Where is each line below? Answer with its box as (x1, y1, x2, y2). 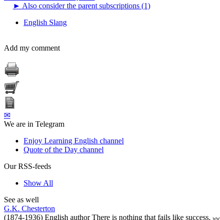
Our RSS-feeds (4, 162, 51, 170)
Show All (24, 178, 53, 187)
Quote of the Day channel (24, 145, 104, 154)
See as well (4, 195, 39, 204)
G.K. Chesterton (4, 204, 55, 213)
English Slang (24, 18, 67, 27)
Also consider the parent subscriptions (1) (21, 1, 150, 10)
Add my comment (4, 43, 60, 52)
